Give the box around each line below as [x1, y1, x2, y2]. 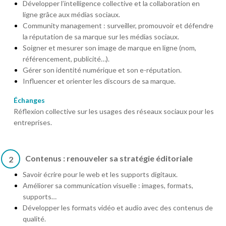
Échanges [14, 95, 45, 104]
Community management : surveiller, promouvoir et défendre [23, 21, 213, 30]
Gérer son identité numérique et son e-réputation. [23, 65, 182, 74]
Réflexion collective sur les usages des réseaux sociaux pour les [14, 106, 214, 116]
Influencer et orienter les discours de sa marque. [23, 76, 176, 85]
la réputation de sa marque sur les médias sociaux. [23, 32, 179, 41]
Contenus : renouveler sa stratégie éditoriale [25, 153, 193, 163]
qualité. [23, 214, 46, 223]
